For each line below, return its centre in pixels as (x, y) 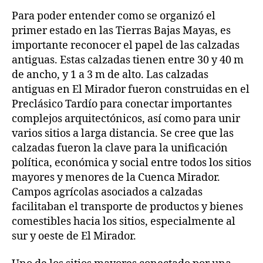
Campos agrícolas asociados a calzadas (107, 192)
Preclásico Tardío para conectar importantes (122, 104)
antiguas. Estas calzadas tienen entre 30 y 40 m (128, 60)
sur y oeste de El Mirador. (74, 236)
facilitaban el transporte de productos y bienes (127, 207)
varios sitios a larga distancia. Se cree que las (123, 133)
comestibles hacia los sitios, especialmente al (124, 221)
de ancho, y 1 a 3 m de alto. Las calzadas (110, 75)
